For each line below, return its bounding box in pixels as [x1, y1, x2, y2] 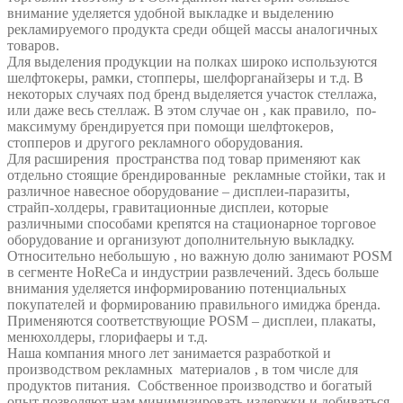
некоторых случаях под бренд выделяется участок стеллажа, [7, 86, 377, 103]
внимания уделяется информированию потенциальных [7, 281, 346, 297]
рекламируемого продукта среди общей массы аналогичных [7, 22, 378, 38]
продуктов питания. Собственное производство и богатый [7, 378, 372, 394]
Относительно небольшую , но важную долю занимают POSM [7, 248, 392, 264]
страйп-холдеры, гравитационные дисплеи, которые [7, 200, 328, 216]
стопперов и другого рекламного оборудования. [7, 135, 303, 151]
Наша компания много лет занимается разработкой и [7, 345, 331, 362]
